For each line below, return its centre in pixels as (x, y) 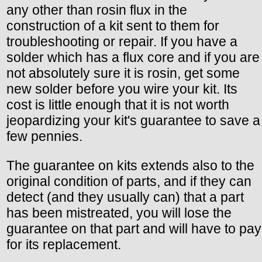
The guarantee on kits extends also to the (130, 166)
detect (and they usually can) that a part (125, 197)
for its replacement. (64, 245)
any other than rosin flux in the (97, 10)
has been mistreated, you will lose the (119, 213)
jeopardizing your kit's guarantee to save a (133, 121)
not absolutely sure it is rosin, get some (123, 73)
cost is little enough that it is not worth (118, 105)
